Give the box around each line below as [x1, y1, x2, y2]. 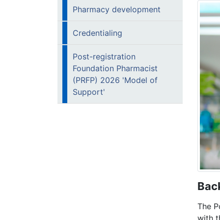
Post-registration [73, 52, 136, 61]
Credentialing [73, 28, 122, 38]
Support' [73, 87, 105, 97]
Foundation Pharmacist [73, 63, 158, 73]
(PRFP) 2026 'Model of [73, 75, 158, 85]
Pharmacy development [73, 4, 161, 14]
